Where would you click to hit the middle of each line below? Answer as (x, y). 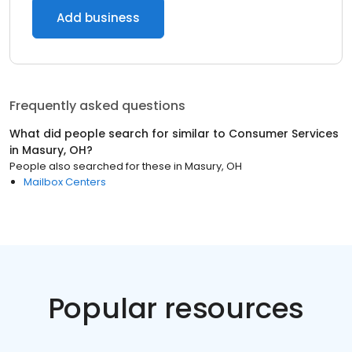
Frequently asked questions (97, 106)
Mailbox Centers (65, 182)
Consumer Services (284, 134)
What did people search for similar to (119, 134)
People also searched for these (90, 166)
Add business (98, 18)
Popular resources (176, 308)
